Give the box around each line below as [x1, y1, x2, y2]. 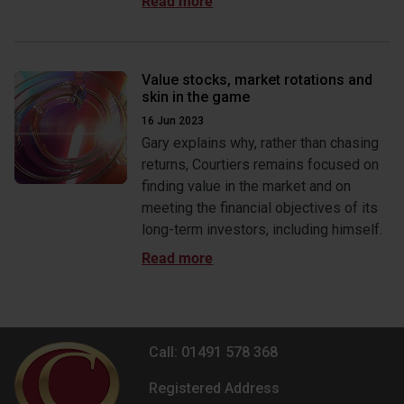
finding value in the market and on [142, 178, 352, 195]
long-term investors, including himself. [142, 221, 383, 238]
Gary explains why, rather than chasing [142, 134, 380, 151]
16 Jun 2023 [142, 115, 205, 127]
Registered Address [149, 380, 280, 397]
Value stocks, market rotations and [142, 71, 373, 88]
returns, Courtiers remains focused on [142, 156, 380, 173]
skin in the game [142, 88, 251, 106]
